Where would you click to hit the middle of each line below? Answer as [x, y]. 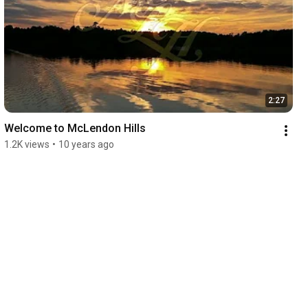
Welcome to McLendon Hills [75, 128]
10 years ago [86, 144]
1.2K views [26, 144]
